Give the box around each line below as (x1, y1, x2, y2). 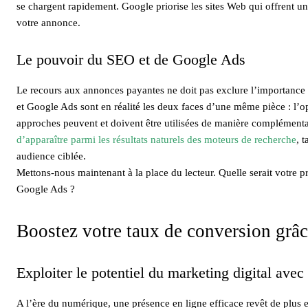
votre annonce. (16, 16, 80, 28)
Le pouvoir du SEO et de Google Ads (16, 50, 245, 68)
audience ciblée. (16, 150, 86, 162)
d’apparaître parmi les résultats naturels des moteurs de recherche (16, 133, 296, 145)
